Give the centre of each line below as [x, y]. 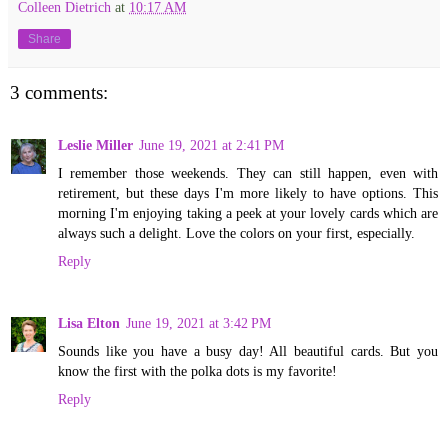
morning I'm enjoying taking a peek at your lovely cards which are [248, 212]
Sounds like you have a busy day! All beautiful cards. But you [248, 350]
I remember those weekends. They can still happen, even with [248, 172]
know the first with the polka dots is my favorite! [197, 370]
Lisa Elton [89, 322]
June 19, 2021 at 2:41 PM [211, 144]
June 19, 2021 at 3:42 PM [198, 322]
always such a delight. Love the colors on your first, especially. [236, 232]
